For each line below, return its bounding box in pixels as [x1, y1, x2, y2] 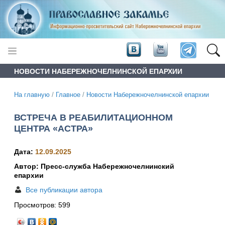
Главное [56, 91, 80, 98]
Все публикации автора [26, 186, 102, 194]
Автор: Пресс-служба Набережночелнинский [14, 162, 174, 171]
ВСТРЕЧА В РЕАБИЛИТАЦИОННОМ [14, 112, 173, 123]
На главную [14, 91, 50, 98]
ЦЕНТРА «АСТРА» [14, 123, 93, 134]
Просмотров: [14, 201, 58, 209]
